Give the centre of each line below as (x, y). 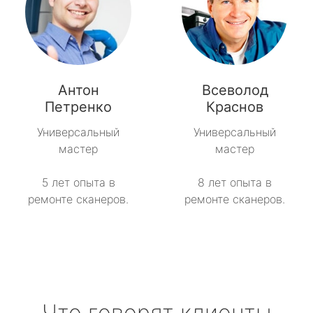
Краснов (235, 107)
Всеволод (235, 90)
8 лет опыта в (235, 183)
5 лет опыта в (78, 183)
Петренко (78, 107)
